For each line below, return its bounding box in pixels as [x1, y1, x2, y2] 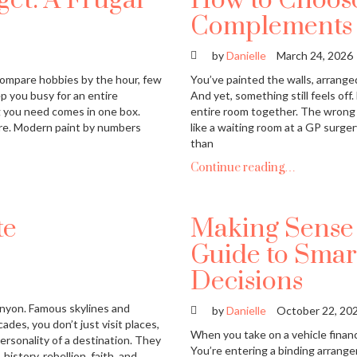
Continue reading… [190, 160, 296, 176]
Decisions [190, 265, 303, 299]
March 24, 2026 [277, 49, 353, 63]
